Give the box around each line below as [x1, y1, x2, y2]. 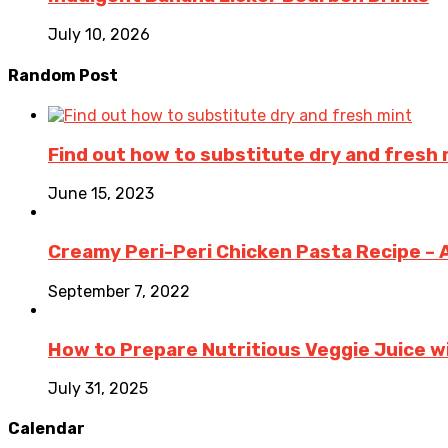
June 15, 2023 [48, 184, 154, 204]
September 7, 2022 [48, 281, 190, 301]
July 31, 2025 [48, 379, 148, 399]
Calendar [8, 419, 85, 439]
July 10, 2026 [48, 25, 150, 45]
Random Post [8, 65, 118, 85]
